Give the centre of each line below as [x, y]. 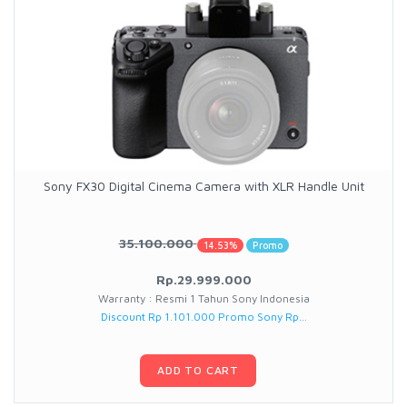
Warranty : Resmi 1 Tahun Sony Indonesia [203, 299]
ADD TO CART [198, 371]
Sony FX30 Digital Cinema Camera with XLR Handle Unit [203, 186]
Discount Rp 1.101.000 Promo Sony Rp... [203, 317]
